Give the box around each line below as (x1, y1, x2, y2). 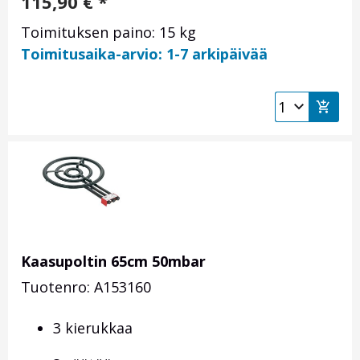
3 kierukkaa (53, 318, 133, 338)
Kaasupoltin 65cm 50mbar (21, 252, 206, 272)
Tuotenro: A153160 (21, 277, 151, 297)
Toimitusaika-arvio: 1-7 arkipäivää (21, 44, 268, 64)
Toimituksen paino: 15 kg (21, 22, 196, 43)
